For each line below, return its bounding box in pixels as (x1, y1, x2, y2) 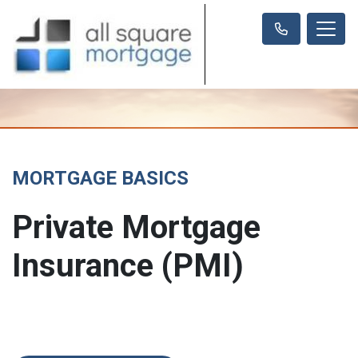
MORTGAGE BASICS (12, 167, 189, 189)
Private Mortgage (12, 209, 261, 246)
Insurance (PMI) (12, 247, 244, 284)
